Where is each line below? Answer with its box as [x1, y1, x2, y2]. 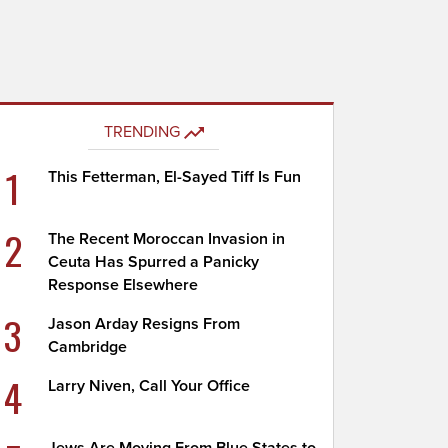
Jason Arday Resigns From [48, 314, 241, 334]
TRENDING [103, 122, 180, 142]
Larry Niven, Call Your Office [48, 376, 251, 396]
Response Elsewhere [48, 275, 199, 295]
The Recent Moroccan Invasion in [48, 229, 286, 249]
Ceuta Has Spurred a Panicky [48, 252, 260, 272]
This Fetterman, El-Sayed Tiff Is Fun [48, 167, 302, 187]
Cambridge [48, 337, 128, 357]
